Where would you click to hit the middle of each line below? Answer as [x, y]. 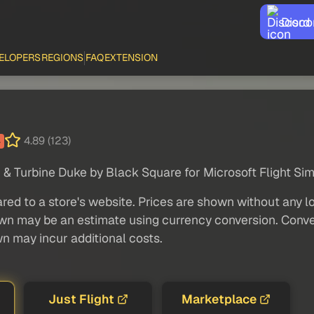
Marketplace [219, 299]
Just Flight [81, 299]
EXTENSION [131, 57]
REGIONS [63, 57]
